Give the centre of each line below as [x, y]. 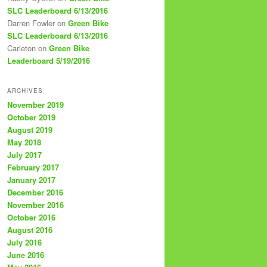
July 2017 [24, 154]
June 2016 [26, 254]
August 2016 [30, 229]
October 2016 [31, 217]
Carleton [21, 48]
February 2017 [33, 167]
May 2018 [24, 142]
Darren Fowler [31, 23]
